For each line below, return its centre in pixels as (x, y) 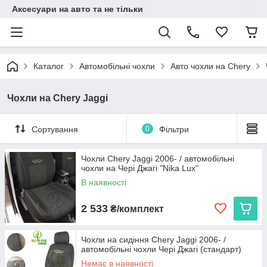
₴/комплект (136, 209)
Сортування (55, 129)
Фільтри (174, 129)
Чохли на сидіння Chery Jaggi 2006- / (153, 240)
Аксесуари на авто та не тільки (77, 9)
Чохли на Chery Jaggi (58, 98)
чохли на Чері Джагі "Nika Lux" (140, 168)
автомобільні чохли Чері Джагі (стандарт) (161, 249)
